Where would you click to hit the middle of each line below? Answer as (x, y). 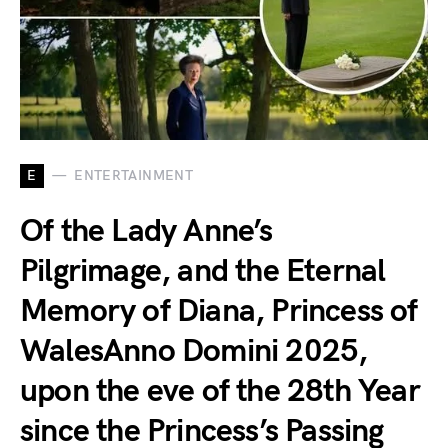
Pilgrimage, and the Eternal (203, 271)
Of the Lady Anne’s (146, 231)
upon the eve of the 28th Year (220, 391)
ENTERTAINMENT (133, 176)
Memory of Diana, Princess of (219, 311)
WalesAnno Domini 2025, (194, 351)
